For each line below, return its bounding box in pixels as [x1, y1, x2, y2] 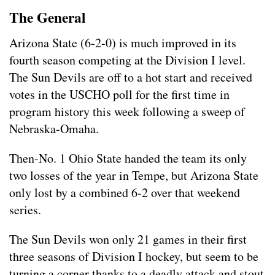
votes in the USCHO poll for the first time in [9, 86, 230, 103]
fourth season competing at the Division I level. [9, 52, 246, 69]
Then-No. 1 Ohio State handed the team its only [9, 150, 247, 167]
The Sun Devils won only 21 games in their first [9, 231, 247, 248]
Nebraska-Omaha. [9, 120, 99, 137]
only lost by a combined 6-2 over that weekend [9, 184, 240, 201]
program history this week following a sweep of [9, 103, 245, 120]
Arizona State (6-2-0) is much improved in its [9, 34, 236, 52]
